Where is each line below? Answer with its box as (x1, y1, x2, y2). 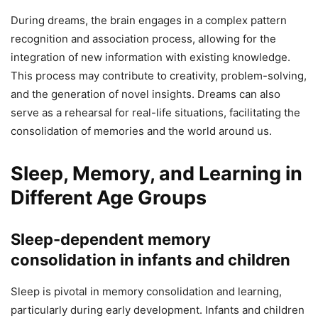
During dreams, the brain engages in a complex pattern (11, 13, 287, 28)
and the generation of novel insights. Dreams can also (11, 87, 280, 102)
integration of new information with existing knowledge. (11, 50, 290, 65)
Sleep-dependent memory (11, 230, 211, 249)
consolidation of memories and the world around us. (11, 124, 272, 138)
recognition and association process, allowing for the (11, 32, 276, 46)
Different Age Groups (11, 186, 207, 210)
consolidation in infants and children (11, 251, 290, 270)
